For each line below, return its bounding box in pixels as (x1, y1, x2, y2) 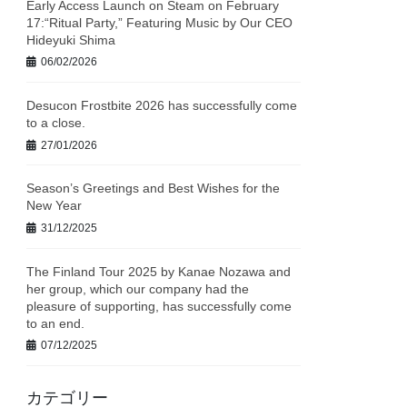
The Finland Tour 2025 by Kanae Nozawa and (26, 263, 292, 279)
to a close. (26, 114, 86, 130)
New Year (26, 198, 83, 213)
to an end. (26, 315, 85, 331)
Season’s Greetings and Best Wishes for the (26, 181, 281, 196)
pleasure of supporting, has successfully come (26, 298, 293, 313)
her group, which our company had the (26, 281, 250, 296)
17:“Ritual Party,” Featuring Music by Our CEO (26, 15, 293, 30)
